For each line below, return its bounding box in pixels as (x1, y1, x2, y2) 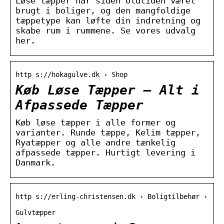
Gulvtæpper (15, 208, 55, 216)
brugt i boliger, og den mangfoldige (15, 5, 190, 15)
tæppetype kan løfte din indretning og (15, 15, 200, 25)
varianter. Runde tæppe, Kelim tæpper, (15, 127, 200, 137)
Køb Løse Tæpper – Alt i (15, 82, 199, 97)
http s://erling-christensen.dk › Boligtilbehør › (15, 192, 207, 200)
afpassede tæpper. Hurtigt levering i (15, 147, 195, 157)
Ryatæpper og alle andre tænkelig (15, 137, 175, 147)
